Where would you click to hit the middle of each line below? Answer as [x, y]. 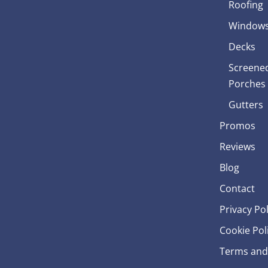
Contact [237, 188]
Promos [237, 125]
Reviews [237, 146]
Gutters [246, 104]
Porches [247, 83]
